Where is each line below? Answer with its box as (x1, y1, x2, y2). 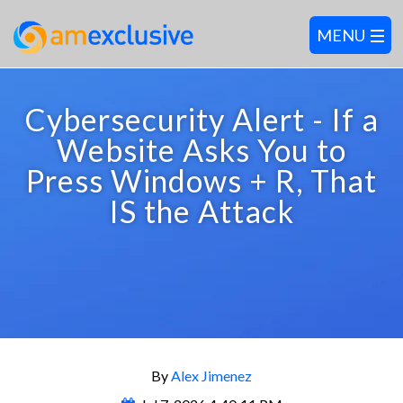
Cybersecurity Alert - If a (24, 101, 379, 138)
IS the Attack (109, 193, 294, 229)
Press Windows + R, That (26, 162, 377, 199)
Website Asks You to (57, 131, 346, 168)
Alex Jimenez (171, 367, 252, 384)
